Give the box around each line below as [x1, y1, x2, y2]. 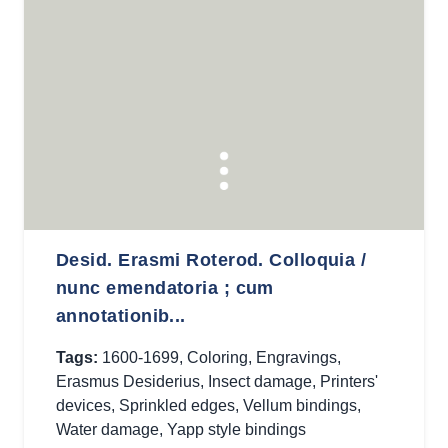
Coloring [187, 349, 248, 366]
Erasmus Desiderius [56, 373, 200, 390]
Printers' [320, 373, 378, 390]
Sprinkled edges [119, 397, 235, 414]
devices [56, 397, 111, 414]
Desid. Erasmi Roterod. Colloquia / [56, 250, 367, 270]
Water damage [56, 421, 159, 438]
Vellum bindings [243, 397, 357, 414]
